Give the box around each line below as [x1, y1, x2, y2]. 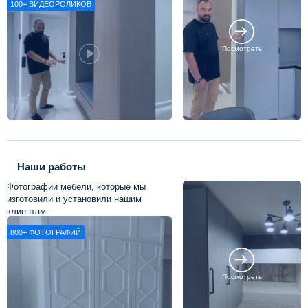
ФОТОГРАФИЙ [29, 228, 81, 236]
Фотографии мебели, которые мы [7, 181, 146, 192]
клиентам [7, 206, 46, 217]
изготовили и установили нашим [7, 194, 142, 205]
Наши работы [17, 160, 86, 173]
